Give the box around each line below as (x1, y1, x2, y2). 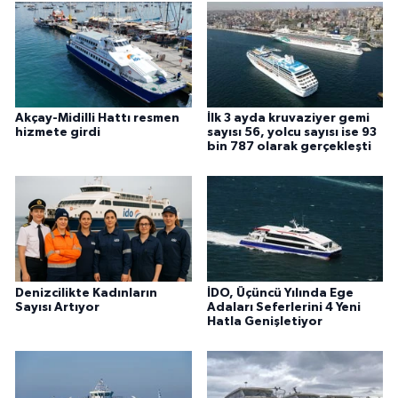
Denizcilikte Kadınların (15, 286, 157, 299)
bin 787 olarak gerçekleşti (206, 139, 371, 153)
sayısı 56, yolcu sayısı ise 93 (206, 125, 377, 139)
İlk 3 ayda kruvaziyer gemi (206, 111, 370, 124)
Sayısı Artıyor (15, 300, 99, 314)
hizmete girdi (15, 125, 100, 139)
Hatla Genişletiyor (206, 314, 322, 328)
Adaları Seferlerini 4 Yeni (206, 300, 361, 314)
